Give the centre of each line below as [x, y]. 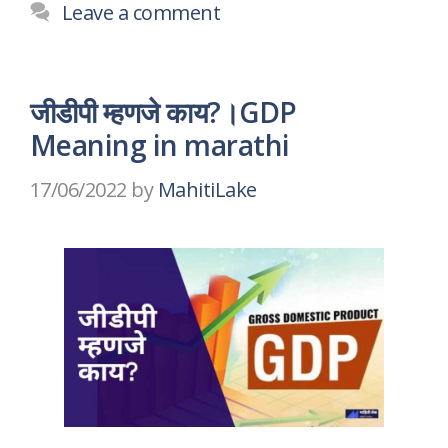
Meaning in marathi [160, 144]
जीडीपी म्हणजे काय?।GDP [163, 111]
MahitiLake [207, 189]
